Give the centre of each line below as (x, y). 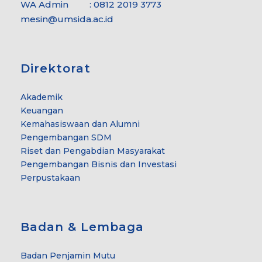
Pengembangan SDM (66, 137)
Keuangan (42, 110)
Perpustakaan (50, 177)
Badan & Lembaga (82, 227)
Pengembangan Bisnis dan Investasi (99, 164)
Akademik (42, 97)
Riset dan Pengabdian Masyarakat (93, 151)
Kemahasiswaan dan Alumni (80, 124)
